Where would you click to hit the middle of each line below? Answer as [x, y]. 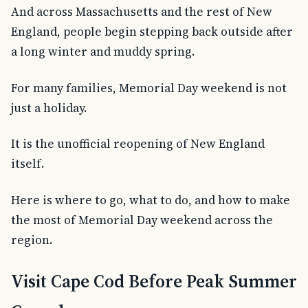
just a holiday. [49, 108]
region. [32, 240]
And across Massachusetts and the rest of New [142, 11]
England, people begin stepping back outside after [152, 31]
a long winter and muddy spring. [103, 51]
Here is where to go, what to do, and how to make [151, 200]
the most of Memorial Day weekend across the [142, 220]
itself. [27, 164]
